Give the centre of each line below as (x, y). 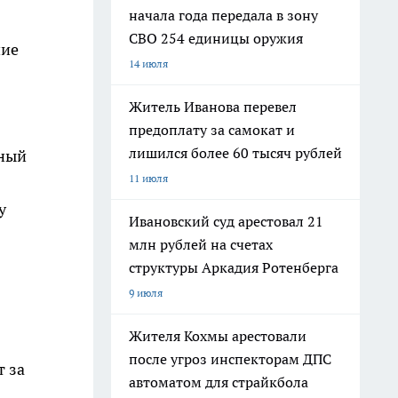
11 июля (148, 178)
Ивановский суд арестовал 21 (226, 221)
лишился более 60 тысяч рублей (235, 153)
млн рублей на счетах (201, 244)
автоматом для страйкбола (219, 382)
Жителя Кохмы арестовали (218, 336)
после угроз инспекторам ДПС (230, 359)
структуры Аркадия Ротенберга (234, 267)
